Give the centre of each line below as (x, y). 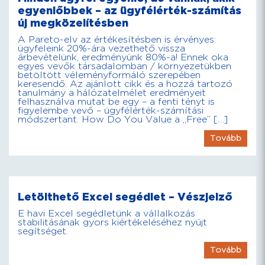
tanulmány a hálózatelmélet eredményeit (112, 93)
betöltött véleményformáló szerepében (109, 75)
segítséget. (43, 232)
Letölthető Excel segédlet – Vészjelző (125, 197)
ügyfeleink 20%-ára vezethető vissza (101, 49)
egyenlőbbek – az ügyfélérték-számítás (130, 11)
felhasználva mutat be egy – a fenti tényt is (116, 102)
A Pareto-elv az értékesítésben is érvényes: (117, 40)
